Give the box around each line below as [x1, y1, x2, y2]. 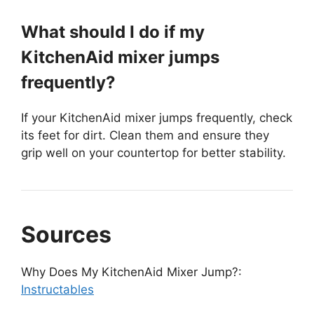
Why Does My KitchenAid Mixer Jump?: [21, 265, 242, 280]
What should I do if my [21, 22, 205, 43]
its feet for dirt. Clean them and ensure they [21, 128, 269, 143]
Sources [21, 221, 111, 249]
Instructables [21, 282, 94, 297]
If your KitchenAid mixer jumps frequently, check [21, 111, 292, 125]
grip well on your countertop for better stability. [21, 146, 286, 161]
